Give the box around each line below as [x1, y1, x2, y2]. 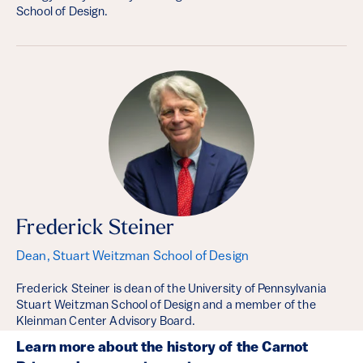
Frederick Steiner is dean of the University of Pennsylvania [16, 284, 327, 296]
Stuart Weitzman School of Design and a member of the [16, 300, 316, 312]
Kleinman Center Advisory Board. [16, 316, 196, 328]
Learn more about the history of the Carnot [16, 340, 309, 356]
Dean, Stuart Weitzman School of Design [16, 250, 250, 263]
